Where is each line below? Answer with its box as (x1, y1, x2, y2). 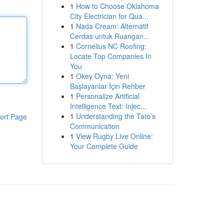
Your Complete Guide (69, 141, 138, 151)
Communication (69, 121, 119, 131)
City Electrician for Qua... (69, 11, 148, 21)
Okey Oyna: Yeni (75, 71, 129, 81)
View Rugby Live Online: (75, 131, 153, 141)
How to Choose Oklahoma (75, 1, 159, 11)
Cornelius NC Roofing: (75, 41, 146, 51)
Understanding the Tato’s (75, 111, 155, 121)
